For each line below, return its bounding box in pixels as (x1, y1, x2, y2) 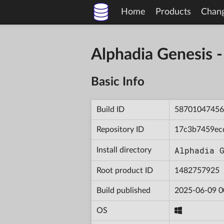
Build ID (96, 105, 124, 113)
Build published (96, 186, 150, 194)
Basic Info (91, 75, 144, 88)
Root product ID (96, 166, 153, 174)
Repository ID (96, 125, 144, 133)
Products (155, 7, 191, 16)
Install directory (96, 145, 151, 154)
